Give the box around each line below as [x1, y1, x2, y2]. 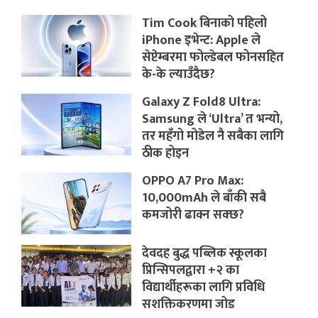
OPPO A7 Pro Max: [142, 170, 244, 192]
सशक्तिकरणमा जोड [142, 293, 236, 315]
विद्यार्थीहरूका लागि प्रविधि [142, 276, 265, 298]
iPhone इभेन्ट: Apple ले [142, 29, 261, 51]
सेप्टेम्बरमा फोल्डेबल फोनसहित [142, 46, 285, 68]
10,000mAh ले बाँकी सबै [142, 187, 267, 209]
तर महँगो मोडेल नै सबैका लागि [142, 125, 285, 147]
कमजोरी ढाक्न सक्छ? [142, 204, 245, 226]
